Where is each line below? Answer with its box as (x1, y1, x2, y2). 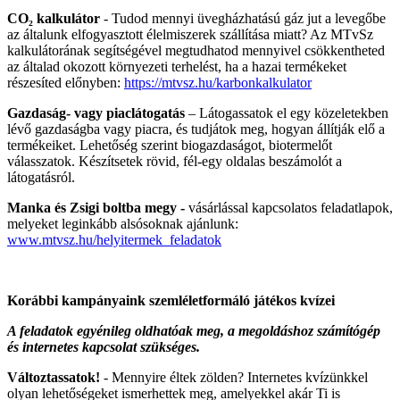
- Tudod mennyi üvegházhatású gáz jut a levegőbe (100, 11, 386, 27)
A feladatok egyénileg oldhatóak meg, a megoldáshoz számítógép (7, 323, 380, 339)
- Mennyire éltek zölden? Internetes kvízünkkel (100, 370, 368, 386)
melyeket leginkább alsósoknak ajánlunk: (7, 216, 238, 232)
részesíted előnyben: (7, 75, 124, 91)
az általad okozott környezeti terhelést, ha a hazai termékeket (7, 59, 346, 75)
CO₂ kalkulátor (7, 11, 100, 27)
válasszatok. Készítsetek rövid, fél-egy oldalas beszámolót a (7, 154, 342, 170)
